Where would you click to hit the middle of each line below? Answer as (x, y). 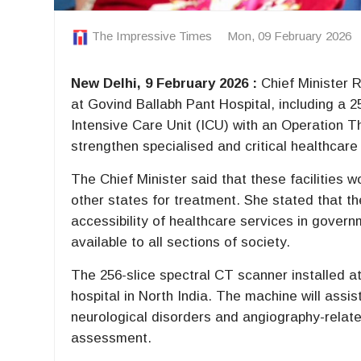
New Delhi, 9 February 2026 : (164, 84)
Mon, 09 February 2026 (290, 36)
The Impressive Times (152, 36)
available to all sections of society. (181, 243)
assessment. (112, 338)
